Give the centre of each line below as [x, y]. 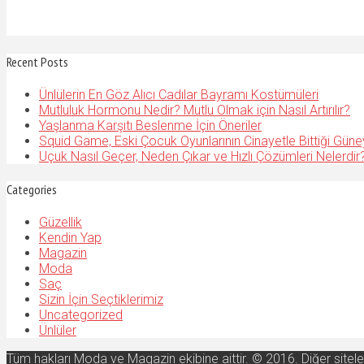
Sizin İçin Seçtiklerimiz [101, 300]
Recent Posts [37, 61]
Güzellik [61, 223]
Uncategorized [81, 315]
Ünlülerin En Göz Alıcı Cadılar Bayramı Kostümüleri [179, 94]
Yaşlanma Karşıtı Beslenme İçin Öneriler [150, 125]
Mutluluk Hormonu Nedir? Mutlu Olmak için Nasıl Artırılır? [195, 110]
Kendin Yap [70, 238]
